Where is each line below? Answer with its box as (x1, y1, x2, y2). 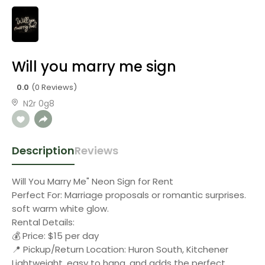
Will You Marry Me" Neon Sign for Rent (12, 175, 173, 188)
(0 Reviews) (31, 82, 77, 93)
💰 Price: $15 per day (12, 230, 99, 242)
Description (12, 143, 75, 158)
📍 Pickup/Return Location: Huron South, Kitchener (12, 243, 228, 256)
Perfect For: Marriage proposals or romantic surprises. (12, 189, 246, 201)
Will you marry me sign (12, 57, 176, 76)
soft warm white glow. (12, 202, 109, 215)
